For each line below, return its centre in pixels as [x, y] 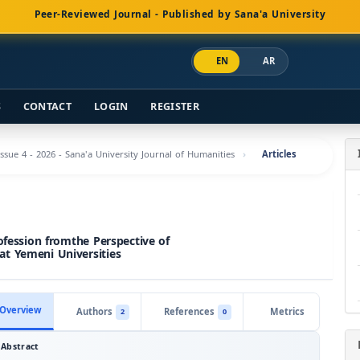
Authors [94, 312]
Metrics [287, 312]
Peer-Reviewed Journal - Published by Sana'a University [180, 14]
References [189, 312]
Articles [279, 155]
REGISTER [175, 107]
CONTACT [47, 107]
